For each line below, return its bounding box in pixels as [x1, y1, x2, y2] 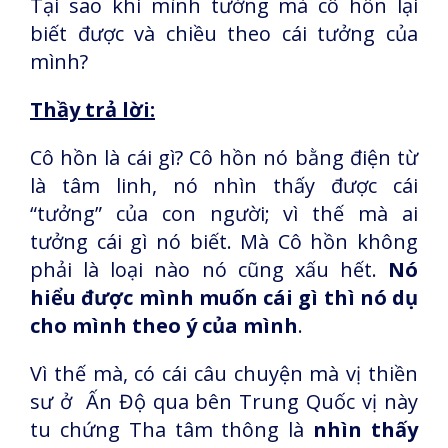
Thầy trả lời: [30, 96, 155, 123]
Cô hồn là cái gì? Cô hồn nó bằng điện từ [30, 144, 418, 171]
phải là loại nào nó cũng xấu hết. [30, 256, 388, 283]
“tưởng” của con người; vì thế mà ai [30, 200, 418, 227]
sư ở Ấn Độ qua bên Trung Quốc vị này [30, 388, 418, 415]
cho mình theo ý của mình [30, 312, 298, 339]
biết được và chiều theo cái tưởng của [30, 20, 418, 47]
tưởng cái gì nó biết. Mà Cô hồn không [30, 228, 418, 255]
